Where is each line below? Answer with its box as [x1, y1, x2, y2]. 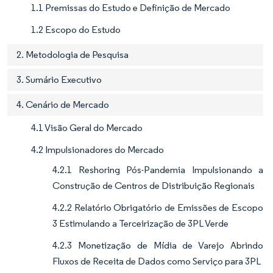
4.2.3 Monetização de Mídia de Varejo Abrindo [52, 239, 263, 251]
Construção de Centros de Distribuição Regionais [52, 179, 255, 191]
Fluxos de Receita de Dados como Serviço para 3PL [52, 255, 261, 267]
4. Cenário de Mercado [16, 98, 109, 110]
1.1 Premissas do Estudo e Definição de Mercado [31, 1, 230, 13]
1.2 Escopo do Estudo [31, 23, 121, 35]
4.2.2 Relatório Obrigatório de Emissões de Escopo [52, 201, 263, 213]
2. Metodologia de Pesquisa [16, 48, 129, 60]
